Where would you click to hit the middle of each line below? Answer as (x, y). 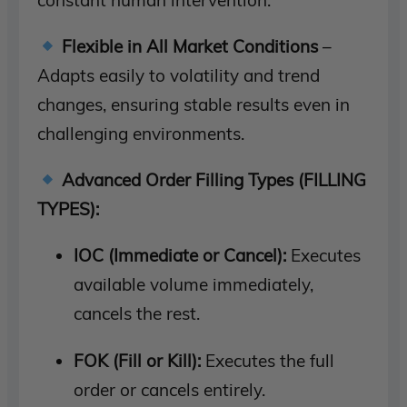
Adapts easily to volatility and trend (179, 75)
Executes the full (268, 360)
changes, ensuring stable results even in (194, 104)
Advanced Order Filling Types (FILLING (214, 180)
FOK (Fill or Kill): (138, 360)
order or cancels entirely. (170, 389)
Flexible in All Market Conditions (190, 46)
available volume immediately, (194, 285)
